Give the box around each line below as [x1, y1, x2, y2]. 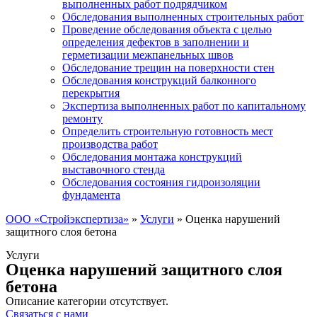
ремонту [62, 113, 103, 125]
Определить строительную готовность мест [62, 125, 273, 137]
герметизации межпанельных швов [62, 49, 234, 61]
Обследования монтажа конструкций [62, 151, 242, 163]
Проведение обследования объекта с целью [62, 23, 272, 35]
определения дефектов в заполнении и [62, 36, 249, 48]
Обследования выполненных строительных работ [62, 11, 304, 23]
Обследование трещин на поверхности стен [62, 62, 275, 74]
